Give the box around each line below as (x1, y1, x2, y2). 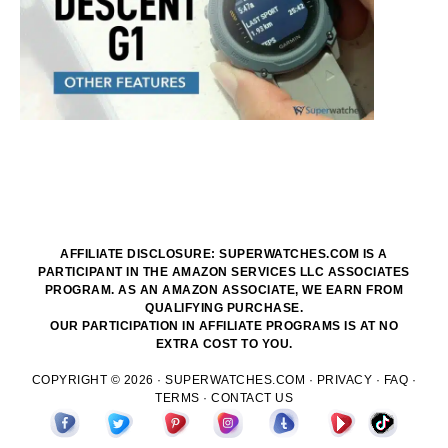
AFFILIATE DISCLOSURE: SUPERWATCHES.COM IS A (60, 246, 388, 261)
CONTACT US (211, 390, 293, 405)
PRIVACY (316, 372, 373, 387)
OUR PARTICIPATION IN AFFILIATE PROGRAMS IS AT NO (50, 318, 398, 333)
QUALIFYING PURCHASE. (145, 300, 303, 315)
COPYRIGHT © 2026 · (31, 372, 166, 387)
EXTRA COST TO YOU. (155, 336, 293, 351)
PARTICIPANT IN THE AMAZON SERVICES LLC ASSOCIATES (38, 264, 410, 279)
